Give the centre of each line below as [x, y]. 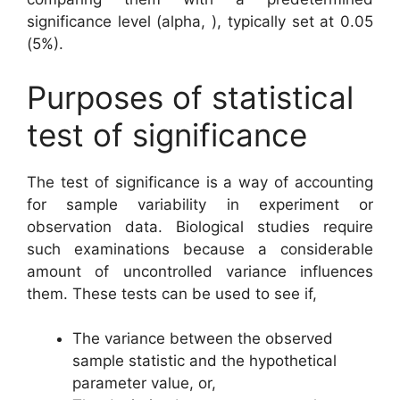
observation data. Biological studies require [200, 226]
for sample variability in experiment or [200, 204]
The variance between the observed [203, 338]
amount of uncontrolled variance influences [200, 271]
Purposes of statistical [190, 97]
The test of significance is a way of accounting [200, 182]
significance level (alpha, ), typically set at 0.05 [200, 21]
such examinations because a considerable [200, 249]
